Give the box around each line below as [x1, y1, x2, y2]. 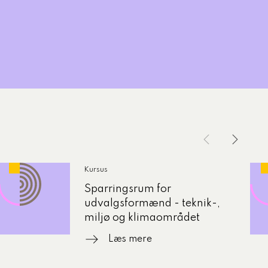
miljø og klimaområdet [84, 212, 200, 223]
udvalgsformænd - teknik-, [84, 198, 220, 209]
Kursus [84, 166, 108, 173]
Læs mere [108, 234, 152, 244]
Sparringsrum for [84, 184, 171, 194]
